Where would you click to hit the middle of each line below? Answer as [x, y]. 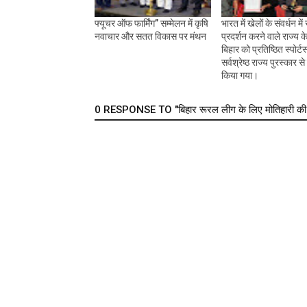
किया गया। [240, 76]
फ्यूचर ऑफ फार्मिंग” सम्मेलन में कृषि [151, 24]
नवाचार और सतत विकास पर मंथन [150, 37]
